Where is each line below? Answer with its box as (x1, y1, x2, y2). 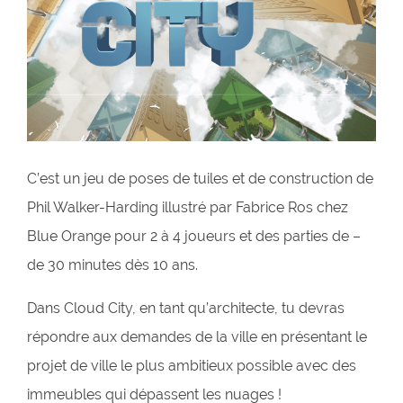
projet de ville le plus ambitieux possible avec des (27, 357, 356, 375)
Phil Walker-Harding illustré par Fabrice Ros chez (27, 199, 348, 217)
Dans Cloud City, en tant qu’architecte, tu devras (27, 300, 345, 318)
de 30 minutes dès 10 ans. (27, 256, 198, 274)
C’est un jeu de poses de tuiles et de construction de (27, 170, 373, 188)
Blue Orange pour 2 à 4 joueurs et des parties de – (27, 228, 361, 246)
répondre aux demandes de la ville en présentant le (27, 328, 367, 346)
